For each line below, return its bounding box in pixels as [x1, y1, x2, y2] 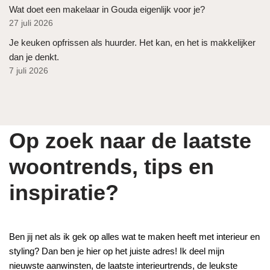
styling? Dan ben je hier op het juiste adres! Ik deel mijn [9, 246, 224, 256]
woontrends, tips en [9, 154, 214, 179]
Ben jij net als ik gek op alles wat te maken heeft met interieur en [9, 231, 260, 242]
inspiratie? [9, 180, 119, 205]
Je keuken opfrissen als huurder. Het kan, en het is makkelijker [9, 37, 256, 48]
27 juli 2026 [9, 18, 53, 28]
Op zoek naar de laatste [9, 128, 251, 153]
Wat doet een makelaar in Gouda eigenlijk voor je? [9, 4, 205, 14]
